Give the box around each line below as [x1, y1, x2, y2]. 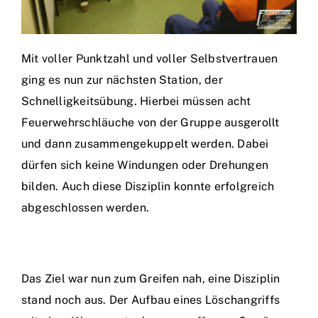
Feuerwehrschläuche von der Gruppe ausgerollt [21, 116, 280, 129]
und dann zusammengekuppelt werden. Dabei [21, 137, 269, 150]
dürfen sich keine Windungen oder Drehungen [21, 158, 269, 172]
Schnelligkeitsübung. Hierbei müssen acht [21, 94, 251, 108]
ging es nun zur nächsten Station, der [21, 73, 223, 87]
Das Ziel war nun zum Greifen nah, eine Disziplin [21, 272, 280, 285]
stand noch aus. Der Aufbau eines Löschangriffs [21, 293, 280, 307]
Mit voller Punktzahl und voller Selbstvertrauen [21, 52, 278, 65]
